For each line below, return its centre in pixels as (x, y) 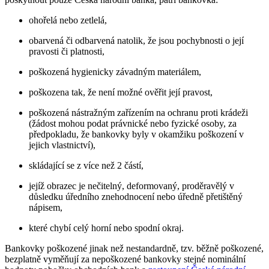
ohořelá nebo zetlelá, (68, 20)
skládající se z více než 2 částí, (86, 165)
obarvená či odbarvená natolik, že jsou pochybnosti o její (136, 40)
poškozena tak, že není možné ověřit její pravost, (121, 92)
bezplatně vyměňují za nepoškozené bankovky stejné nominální (125, 259)
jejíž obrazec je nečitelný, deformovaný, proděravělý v (131, 186)
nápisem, (46, 207)
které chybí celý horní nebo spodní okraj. (106, 228)
